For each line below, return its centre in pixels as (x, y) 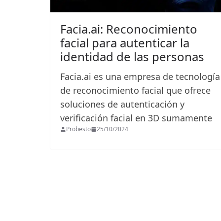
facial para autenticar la (125, 42)
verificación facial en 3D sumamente (137, 118)
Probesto (78, 129)
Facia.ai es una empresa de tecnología (140, 76)
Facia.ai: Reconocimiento (129, 29)
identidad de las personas (132, 56)
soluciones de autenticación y (122, 104)
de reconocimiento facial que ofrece (135, 90)
